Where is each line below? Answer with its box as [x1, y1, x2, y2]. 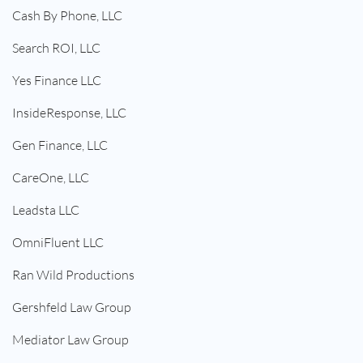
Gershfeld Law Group [12, 299, 131, 316]
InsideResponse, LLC [12, 105, 126, 122]
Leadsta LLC [12, 202, 79, 219]
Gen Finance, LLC [12, 137, 108, 154]
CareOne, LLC [12, 169, 89, 186]
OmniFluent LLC [12, 234, 104, 251]
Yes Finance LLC [12, 72, 101, 89]
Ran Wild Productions [12, 267, 135, 284]
